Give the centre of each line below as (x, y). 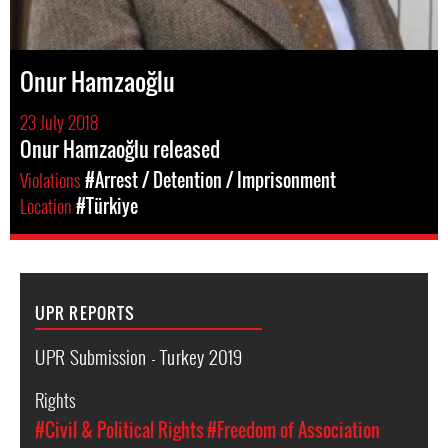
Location (48, 206)
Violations (52, 180)
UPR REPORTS (85, 313)
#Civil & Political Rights (119, 430)
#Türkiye (107, 206)
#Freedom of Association (293, 430)
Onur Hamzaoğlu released (120, 149)
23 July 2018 (59, 122)
